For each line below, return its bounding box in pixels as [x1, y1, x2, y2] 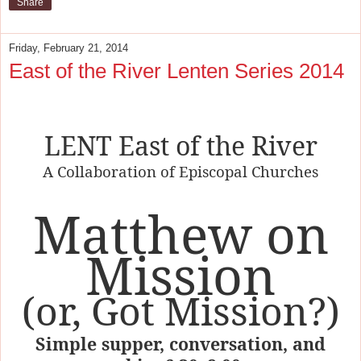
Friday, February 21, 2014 [9, 42, 128, 55]
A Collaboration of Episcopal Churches [43, 160, 318, 181]
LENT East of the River [44, 127, 317, 163]
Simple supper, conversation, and [35, 331, 326, 355]
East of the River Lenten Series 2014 [9, 59, 344, 84]
